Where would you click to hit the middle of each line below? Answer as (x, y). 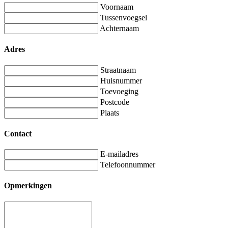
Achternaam (119, 28)
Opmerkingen (28, 186)
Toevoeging (119, 91)
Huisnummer (121, 80)
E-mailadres (119, 154)
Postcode (115, 102)
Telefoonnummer (128, 165)
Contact (18, 133)
